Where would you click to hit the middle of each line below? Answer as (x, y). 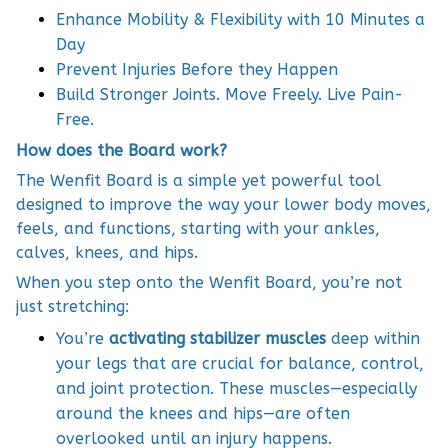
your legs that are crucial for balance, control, (240, 363)
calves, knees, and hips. (107, 253)
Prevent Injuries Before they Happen (197, 70)
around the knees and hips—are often (203, 413)
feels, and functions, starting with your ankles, (198, 229)
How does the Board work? (121, 150)
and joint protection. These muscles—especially (236, 388)
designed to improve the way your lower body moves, (223, 205)
